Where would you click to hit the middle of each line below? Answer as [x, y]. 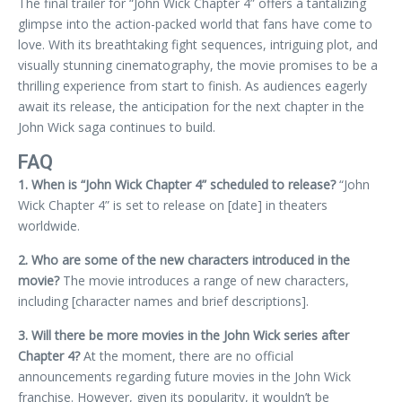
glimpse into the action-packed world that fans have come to [195, 23]
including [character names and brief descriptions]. [163, 301]
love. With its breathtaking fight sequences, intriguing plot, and [198, 44]
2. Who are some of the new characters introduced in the [184, 259]
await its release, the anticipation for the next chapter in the [191, 106]
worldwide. [49, 225]
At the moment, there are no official [187, 355]
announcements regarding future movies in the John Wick [184, 376]
